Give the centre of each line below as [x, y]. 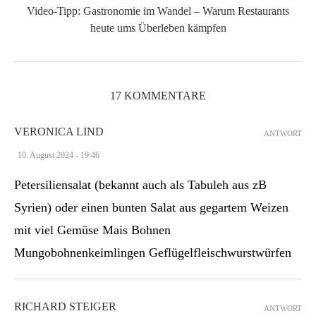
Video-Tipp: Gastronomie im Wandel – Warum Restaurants [158, 11]
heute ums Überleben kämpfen [158, 28]
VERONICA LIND [59, 131]
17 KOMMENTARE [158, 95]
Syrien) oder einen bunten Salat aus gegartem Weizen [151, 207]
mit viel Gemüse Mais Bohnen [92, 230]
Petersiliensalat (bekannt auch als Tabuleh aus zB [140, 184]
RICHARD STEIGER [65, 306]
